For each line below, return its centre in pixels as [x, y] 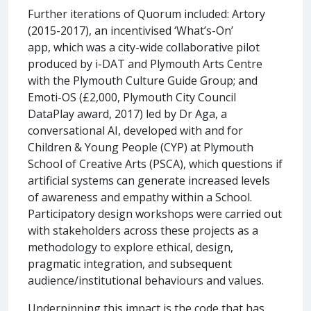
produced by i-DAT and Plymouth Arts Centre [145, 64]
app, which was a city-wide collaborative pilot [144, 47]
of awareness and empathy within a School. [140, 197]
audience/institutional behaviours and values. [146, 280]
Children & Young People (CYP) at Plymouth [141, 147]
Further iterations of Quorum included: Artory [146, 14]
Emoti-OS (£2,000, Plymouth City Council [132, 97]
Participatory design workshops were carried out [155, 213]
